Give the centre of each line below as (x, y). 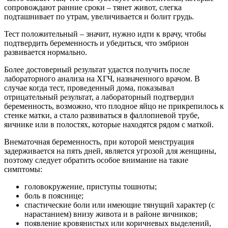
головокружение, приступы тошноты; (91, 186)
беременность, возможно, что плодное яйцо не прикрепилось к (114, 106)
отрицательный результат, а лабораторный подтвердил (99, 97)
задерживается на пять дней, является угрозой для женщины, (110, 151)
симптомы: (23, 169)
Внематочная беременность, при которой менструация (99, 141)
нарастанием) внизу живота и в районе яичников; (111, 214)
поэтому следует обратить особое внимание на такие (96, 160)
